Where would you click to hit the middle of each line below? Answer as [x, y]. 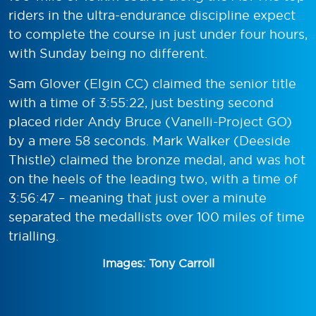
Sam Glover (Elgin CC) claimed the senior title [152, 83]
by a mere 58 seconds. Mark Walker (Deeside [150, 140]
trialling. [34, 236]
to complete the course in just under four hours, [158, 34]
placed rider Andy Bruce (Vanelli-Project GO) [150, 121]
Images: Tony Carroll [158, 263]
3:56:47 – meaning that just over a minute [138, 197]
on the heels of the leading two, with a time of [153, 178]
